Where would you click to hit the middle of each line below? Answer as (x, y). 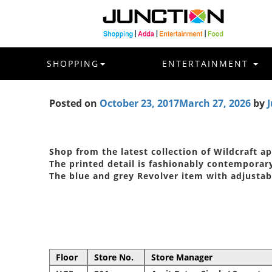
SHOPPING (73, 63)
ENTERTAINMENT (207, 63)
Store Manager (182, 257)
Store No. (114, 257)
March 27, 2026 (215, 103)
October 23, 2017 (139, 103)
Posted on (73, 103)
